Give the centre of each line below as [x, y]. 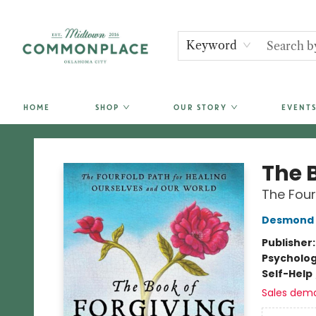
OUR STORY [200, 108]
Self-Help [287, 274]
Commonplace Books [64, 138]
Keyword [212, 45]
